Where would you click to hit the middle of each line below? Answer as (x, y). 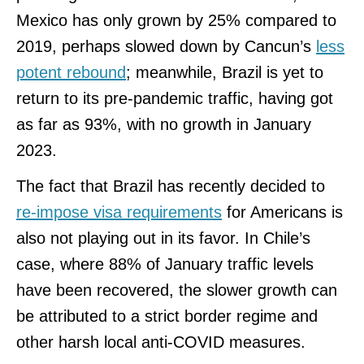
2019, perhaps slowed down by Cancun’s (166, 46)
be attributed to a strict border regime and (167, 316)
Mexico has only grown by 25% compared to (176, 20)
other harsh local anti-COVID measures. (161, 342)
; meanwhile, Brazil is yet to (225, 72)
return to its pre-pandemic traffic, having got (175, 98)
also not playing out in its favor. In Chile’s (163, 238)
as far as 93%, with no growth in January (164, 124)
